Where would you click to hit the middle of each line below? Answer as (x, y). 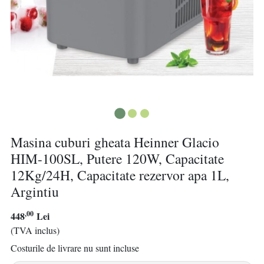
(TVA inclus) (35, 230)
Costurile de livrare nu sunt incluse (75, 247)
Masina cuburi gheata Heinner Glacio (115, 142)
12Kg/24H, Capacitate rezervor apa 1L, (120, 175)
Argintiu (35, 192)
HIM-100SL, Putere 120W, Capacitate (117, 159)
